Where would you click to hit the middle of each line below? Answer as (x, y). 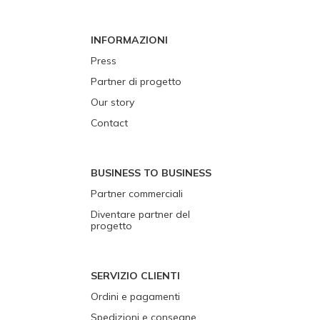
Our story (112, 102)
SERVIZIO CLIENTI (135, 276)
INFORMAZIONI (129, 40)
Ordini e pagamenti (135, 297)
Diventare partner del (140, 215)
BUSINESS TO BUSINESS (151, 173)
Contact (109, 123)
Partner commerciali (137, 194)
